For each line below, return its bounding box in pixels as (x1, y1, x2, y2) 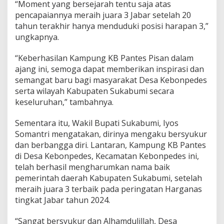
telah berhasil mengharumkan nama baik (15, 161, 170, 172)
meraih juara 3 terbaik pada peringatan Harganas (15, 183, 202, 194)
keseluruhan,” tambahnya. (15, 96, 113, 107)
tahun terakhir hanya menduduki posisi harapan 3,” (15, 20, 208, 31)
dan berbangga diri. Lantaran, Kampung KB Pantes (15, 139, 206, 150)
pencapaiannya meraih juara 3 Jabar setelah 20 (15, 9, 191, 20)
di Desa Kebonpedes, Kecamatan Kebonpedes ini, (15, 150, 199, 161)
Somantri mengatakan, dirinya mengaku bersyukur (15, 128, 207, 139)
